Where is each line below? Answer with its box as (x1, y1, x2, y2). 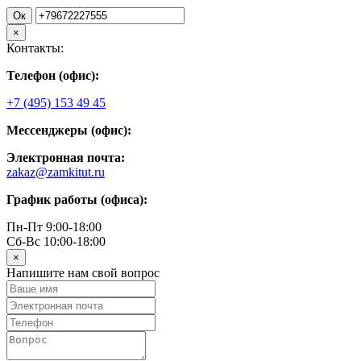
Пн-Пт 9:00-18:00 (6, 219, 102, 234)
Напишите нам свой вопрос (6, 265, 160, 280)
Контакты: (6, 40, 64, 55)
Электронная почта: (6, 150, 125, 164)
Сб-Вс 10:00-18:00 (6, 234, 106, 248)
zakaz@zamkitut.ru (6, 164, 105, 179)
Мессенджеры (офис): (6, 122, 131, 137)
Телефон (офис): (6, 68, 99, 82)
